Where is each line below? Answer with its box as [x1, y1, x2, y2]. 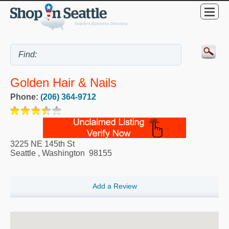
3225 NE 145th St [10, 139, 75, 148]
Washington [42, 148, 85, 157]
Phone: [10, 92, 40, 101]
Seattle [10, 148, 36, 157]
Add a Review [92, 182, 137, 191]
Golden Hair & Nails [10, 76, 117, 89]
